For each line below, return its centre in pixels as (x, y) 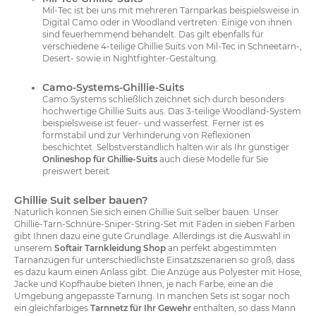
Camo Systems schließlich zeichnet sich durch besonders (163, 99)
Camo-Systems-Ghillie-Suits (113, 88)
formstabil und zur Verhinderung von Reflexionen (146, 135)
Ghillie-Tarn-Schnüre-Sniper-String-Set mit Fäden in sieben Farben (154, 224)
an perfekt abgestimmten (221, 248)
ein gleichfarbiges (52, 308)
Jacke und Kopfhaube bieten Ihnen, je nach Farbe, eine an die (144, 284)
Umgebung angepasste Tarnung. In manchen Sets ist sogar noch (152, 296)
